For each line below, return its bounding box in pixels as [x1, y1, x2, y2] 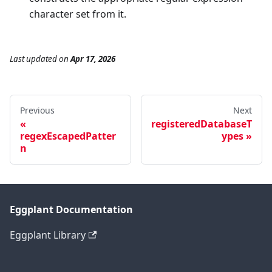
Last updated [10, 53, 57, 65]
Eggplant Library [10, 228, 86, 242]
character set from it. [29, 7, 126, 21]
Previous [20, 104, 55, 117]
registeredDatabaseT [151, 117, 252, 131]
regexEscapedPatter [20, 129, 116, 143]
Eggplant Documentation [10, 203, 133, 217]
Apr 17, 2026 [70, 53, 115, 65]
